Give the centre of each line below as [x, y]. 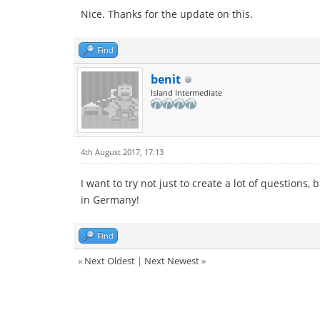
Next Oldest [110, 261]
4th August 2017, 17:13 [122, 152]
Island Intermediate [186, 92]
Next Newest [172, 261]
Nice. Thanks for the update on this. [167, 14]
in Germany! [110, 200]
